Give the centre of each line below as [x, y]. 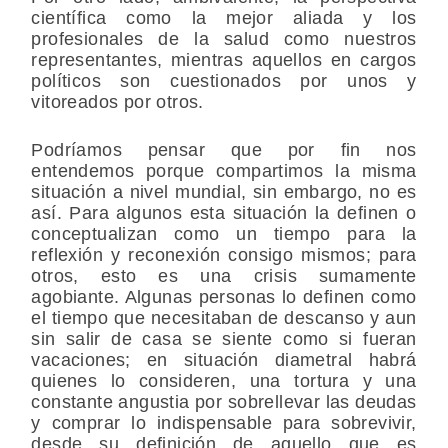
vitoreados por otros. [117, 101]
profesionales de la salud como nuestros [224, 38]
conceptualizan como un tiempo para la [224, 233]
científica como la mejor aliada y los [224, 17]
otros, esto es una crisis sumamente [224, 275]
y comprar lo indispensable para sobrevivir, [224, 422]
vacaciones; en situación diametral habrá [224, 359]
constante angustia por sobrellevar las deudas [224, 401]
